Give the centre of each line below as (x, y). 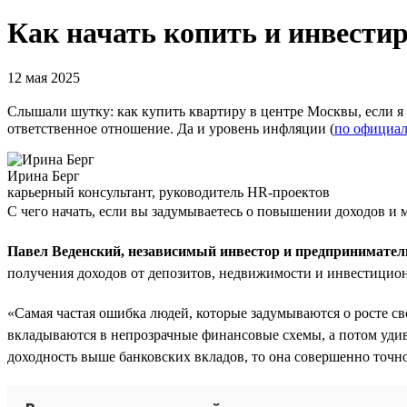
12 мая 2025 (44, 77)
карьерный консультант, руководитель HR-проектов (169, 192)
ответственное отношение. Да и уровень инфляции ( (171, 128)
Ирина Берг (44, 175)
